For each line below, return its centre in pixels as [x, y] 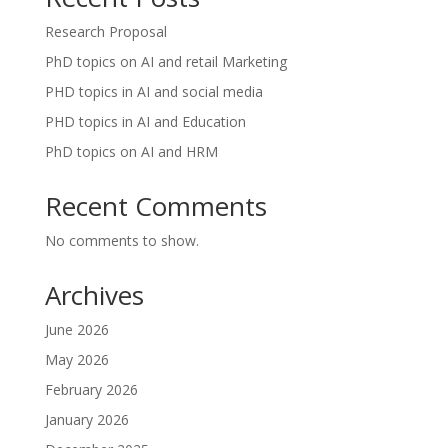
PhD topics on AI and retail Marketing [165, 62]
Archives [94, 295]
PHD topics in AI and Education [145, 122]
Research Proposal [105, 32]
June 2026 [76, 330]
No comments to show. [121, 241]
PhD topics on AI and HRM [131, 152]
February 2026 [91, 390]
